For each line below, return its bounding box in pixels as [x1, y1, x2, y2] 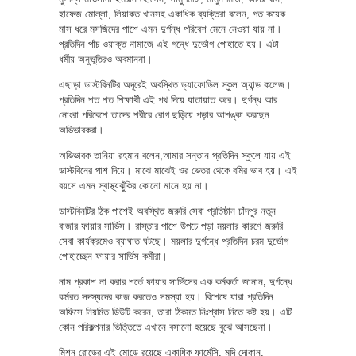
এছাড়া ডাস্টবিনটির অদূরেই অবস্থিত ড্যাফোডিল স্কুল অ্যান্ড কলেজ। [59, 78, 292, 91]
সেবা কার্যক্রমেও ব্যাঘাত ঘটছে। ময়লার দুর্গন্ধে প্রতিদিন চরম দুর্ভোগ [59, 234, 288, 247]
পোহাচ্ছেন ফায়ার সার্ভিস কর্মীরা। [59, 250, 168, 262]
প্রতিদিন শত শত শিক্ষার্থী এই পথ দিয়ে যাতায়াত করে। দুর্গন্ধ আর [59, 93, 277, 106]
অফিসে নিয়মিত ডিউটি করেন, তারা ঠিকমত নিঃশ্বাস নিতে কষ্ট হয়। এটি [59, 305, 292, 318]
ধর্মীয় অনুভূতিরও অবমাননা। [59, 52, 153, 65]
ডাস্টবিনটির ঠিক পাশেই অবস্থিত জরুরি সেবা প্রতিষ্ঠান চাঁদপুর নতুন [59, 204, 276, 217]
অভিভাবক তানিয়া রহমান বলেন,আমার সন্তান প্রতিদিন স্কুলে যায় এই [59, 149, 291, 161]
